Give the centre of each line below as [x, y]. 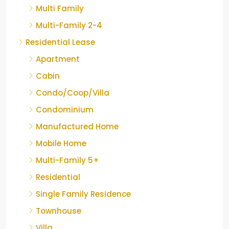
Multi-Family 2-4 [69, 25]
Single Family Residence [83, 194]
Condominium [65, 109]
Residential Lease [60, 42]
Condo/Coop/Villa [73, 93]
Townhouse [59, 211]
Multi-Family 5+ [67, 160]
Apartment [58, 59]
